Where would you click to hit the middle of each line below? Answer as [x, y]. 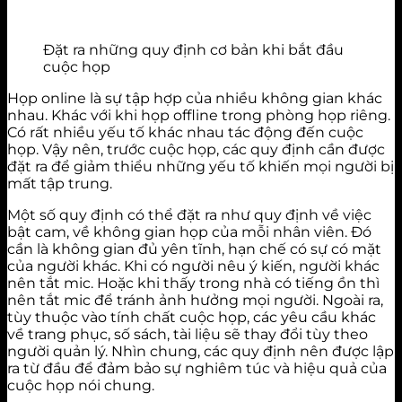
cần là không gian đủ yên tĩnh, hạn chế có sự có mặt [194, 249]
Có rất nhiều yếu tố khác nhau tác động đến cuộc [185, 132]
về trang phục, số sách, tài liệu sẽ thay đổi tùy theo [188, 334]
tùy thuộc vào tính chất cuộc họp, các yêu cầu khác [192, 317]
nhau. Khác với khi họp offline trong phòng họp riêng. [199, 115]
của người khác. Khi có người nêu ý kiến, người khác [193, 266]
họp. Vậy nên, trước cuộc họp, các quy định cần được [196, 149]
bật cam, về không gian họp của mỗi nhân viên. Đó [189, 232]
